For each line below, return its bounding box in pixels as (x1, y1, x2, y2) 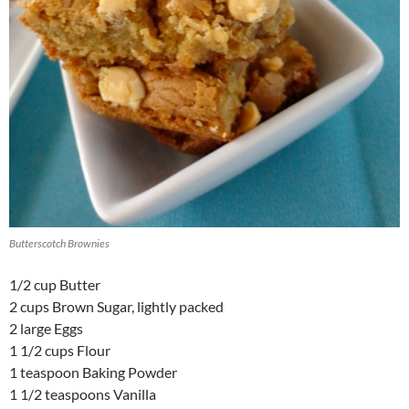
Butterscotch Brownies (9, 236, 110, 251)
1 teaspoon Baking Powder (9, 363, 177, 382)
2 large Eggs (9, 320, 83, 338)
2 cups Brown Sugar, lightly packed (9, 298, 224, 316)
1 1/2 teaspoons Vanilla (9, 385, 156, 404)
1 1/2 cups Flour (9, 341, 110, 360)
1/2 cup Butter (9, 276, 100, 294)
